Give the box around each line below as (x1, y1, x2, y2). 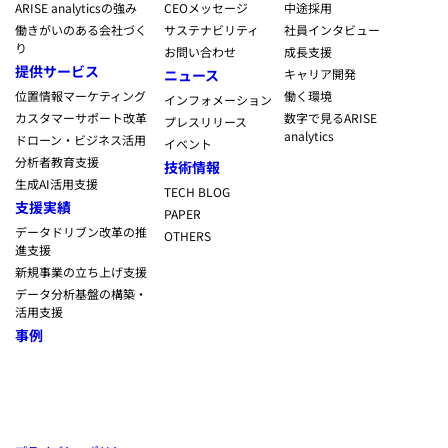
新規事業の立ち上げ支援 (15, 262, 147, 280)
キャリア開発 (283, 64, 356, 82)
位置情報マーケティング (15, 86, 146, 104)
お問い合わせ (164, 42, 237, 60)
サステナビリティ (164, 20, 260, 38)
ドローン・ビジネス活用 (15, 130, 146, 148)
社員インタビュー (283, 20, 380, 38)
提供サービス (15, 60, 99, 81)
